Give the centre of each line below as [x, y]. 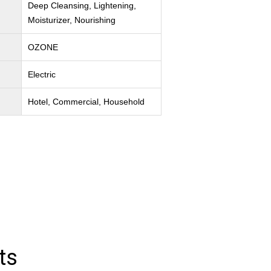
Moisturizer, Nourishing [72, 20]
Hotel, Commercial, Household [87, 102]
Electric [42, 75]
